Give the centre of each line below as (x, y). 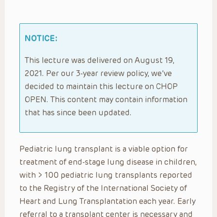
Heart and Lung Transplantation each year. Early (108, 201)
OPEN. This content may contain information (106, 99)
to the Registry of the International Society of (103, 188)
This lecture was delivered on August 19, (100, 60)
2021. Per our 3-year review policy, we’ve (98, 73)
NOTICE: (41, 38)
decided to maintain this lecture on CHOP (101, 86)
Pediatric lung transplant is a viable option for (104, 149)
